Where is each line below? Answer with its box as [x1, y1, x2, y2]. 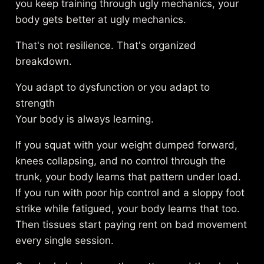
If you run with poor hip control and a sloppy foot [15, 186, 245, 199]
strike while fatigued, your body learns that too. [15, 202, 240, 214]
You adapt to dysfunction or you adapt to [15, 81, 210, 93]
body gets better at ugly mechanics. [15, 13, 187, 25]
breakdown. [15, 55, 72, 67]
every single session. [15, 234, 114, 246]
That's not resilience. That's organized [15, 39, 197, 51]
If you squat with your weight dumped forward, [15, 138, 238, 151]
